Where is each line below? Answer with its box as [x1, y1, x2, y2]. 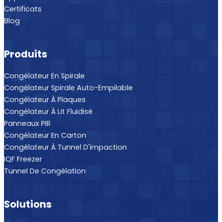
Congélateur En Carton [4, 130, 86, 140]
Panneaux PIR [4, 118, 51, 128]
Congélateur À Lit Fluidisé [4, 106, 93, 116]
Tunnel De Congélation [4, 166, 86, 176]
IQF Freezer [4, 154, 42, 164]
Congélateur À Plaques [4, 94, 86, 105]
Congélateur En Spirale [4, 70, 85, 81]
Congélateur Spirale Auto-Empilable [4, 82, 133, 93]
